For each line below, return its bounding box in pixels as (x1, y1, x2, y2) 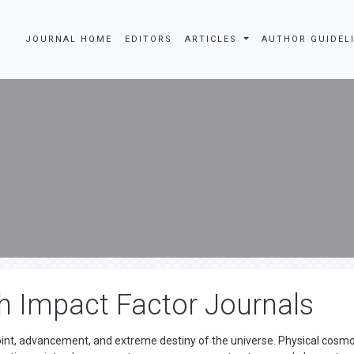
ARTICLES (185, 34, 242, 44)
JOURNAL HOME (25, 34, 113, 44)
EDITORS (125, 34, 173, 44)
